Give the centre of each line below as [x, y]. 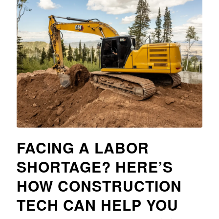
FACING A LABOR [83, 147]
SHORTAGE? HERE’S [95, 166]
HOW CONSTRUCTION [99, 185]
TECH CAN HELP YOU [97, 204]
